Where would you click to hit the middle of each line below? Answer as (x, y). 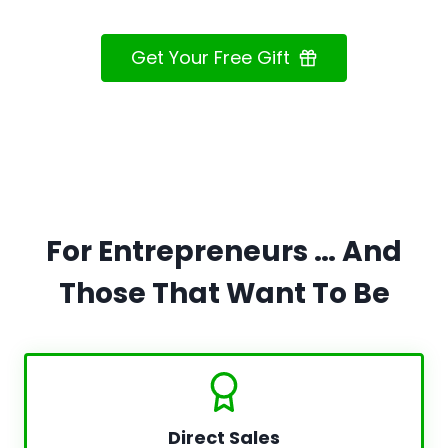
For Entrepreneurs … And (224, 251)
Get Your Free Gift (210, 57)
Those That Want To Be (224, 293)
